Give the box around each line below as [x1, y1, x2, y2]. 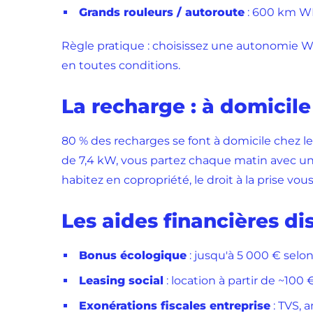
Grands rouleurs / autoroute [79, 6, 245, 19]
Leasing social [79, 274, 163, 287]
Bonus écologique [79, 249, 187, 262]
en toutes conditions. [61, 59, 180, 72]
